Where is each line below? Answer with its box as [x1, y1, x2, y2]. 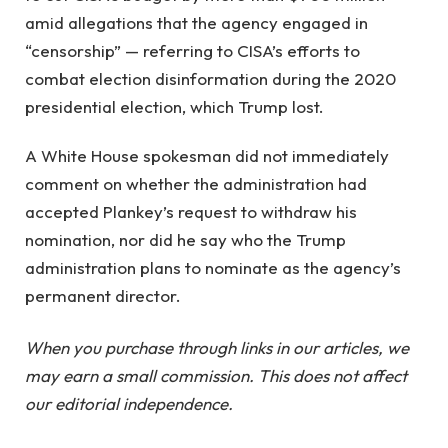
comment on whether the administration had [25, 172, 367, 194]
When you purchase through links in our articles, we [25, 336, 409, 358]
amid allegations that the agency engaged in [25, 12, 368, 34]
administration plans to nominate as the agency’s [25, 256, 401, 278]
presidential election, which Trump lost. [25, 96, 324, 118]
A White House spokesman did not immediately [25, 144, 389, 166]
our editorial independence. [25, 392, 233, 414]
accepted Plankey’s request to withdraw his [25, 200, 357, 222]
